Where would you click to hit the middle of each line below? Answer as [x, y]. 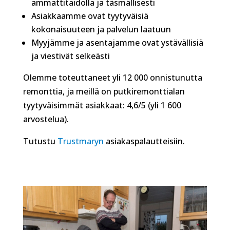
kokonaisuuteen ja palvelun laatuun [101, 29]
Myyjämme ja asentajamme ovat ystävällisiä [117, 42]
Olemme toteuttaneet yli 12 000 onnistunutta [112, 77]
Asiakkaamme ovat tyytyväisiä [90, 16]
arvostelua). [46, 119]
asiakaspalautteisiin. [144, 141]
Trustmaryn [80, 141]
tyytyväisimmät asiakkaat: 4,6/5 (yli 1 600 [102, 105]
